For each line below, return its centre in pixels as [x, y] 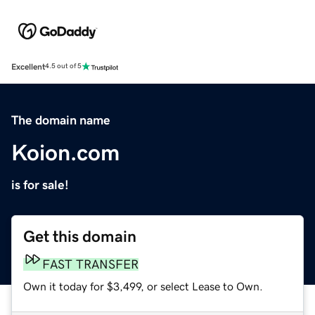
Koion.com [65, 152]
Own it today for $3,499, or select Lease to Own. [143, 286]
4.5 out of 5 [63, 66]
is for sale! [40, 185]
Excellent [28, 66]
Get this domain [80, 236]
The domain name [61, 120]
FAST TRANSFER [90, 264]
